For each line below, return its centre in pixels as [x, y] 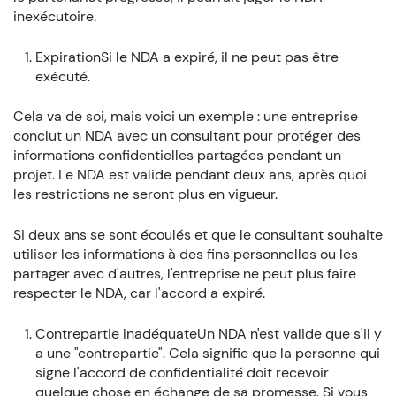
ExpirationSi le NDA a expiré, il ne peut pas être [187, 57]
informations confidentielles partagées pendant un [177, 155]
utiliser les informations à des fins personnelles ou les [185, 254]
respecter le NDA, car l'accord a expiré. [139, 293]
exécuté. [62, 77]
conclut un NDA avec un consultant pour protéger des [187, 135]
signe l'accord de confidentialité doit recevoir [182, 372]
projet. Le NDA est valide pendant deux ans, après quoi [190, 174]
